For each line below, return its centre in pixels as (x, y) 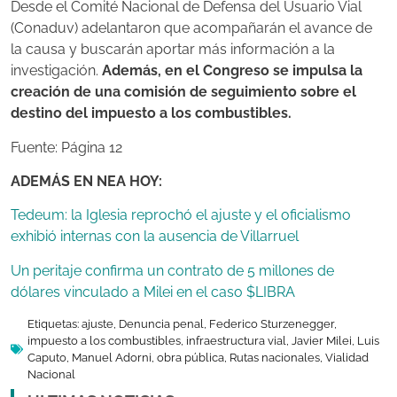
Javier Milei (322, 341)
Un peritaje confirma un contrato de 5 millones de (172, 270)
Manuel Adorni (112, 358)
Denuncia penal (161, 324)
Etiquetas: (53, 324)
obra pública (191, 358)
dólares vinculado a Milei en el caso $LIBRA (153, 292)
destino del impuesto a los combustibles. (151, 113)
